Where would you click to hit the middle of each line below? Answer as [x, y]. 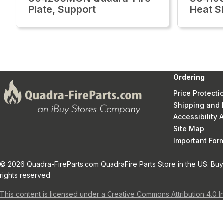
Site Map [189, 129]
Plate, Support [62, 9]
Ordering [189, 77]
